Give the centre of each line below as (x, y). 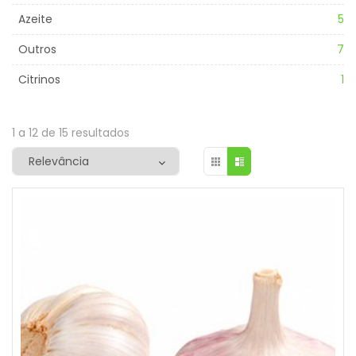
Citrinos (39, 80)
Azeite (35, 19)
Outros (37, 50)
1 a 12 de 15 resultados (71, 133)
